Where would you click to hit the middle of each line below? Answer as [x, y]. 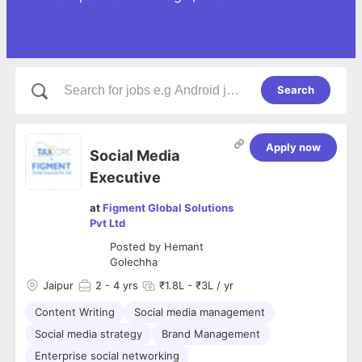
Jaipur [58, 286]
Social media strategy [88, 334]
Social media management [200, 312]
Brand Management [211, 334]
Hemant [184, 247]
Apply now [293, 147]
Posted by [137, 247]
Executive [125, 178]
